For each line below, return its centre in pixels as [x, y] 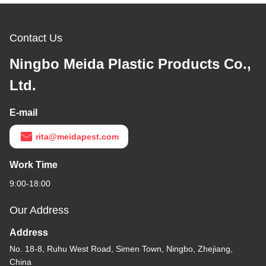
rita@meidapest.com [77, 136]
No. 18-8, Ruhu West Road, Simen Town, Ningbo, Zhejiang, [121, 248]
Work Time [34, 164]
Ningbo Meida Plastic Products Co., [130, 64]
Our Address [39, 210]
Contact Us [36, 38]
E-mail [23, 112]
